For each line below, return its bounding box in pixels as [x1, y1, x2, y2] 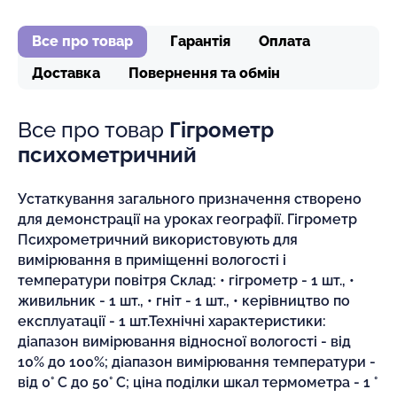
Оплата [259, 32, 310, 50]
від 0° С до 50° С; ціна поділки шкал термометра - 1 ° [18, 373, 378, 391]
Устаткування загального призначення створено [18, 190, 362, 207]
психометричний [18, 141, 197, 167]
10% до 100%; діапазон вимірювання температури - [18, 353, 376, 370]
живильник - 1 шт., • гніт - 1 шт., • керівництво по [18, 292, 350, 309]
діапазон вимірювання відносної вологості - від [18, 332, 351, 350]
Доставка [32, 64, 100, 82]
